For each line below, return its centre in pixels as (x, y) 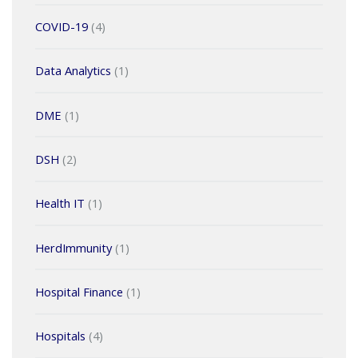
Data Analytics (73, 71)
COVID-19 (61, 27)
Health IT (60, 203)
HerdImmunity (73, 247)
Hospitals (60, 336)
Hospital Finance (79, 292)
